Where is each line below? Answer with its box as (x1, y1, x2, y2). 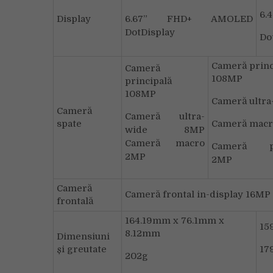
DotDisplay (125, 27, 175, 38)
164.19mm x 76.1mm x (125, 215, 224, 226)
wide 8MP (125, 124, 205, 135)
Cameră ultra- (125, 111, 205, 122)
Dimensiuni (57, 231, 110, 242)
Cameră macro (125, 138, 205, 149)
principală (125, 76, 172, 87)
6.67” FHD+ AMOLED (125, 13, 253, 24)
